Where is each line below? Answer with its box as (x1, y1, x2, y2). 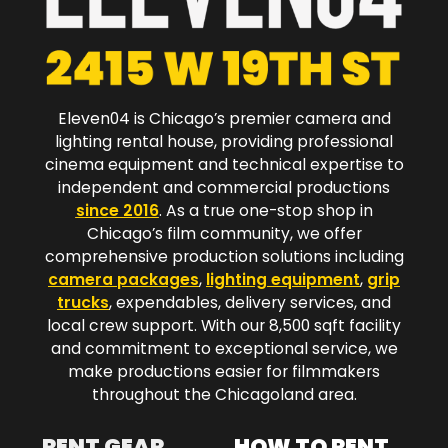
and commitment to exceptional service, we (50, 338, 398, 360)
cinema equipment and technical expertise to (44, 154, 404, 176)
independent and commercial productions (58, 177, 390, 199)
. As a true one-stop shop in (158, 200, 373, 222)
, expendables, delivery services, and (109, 292, 391, 314)
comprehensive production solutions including (44, 246, 404, 268)
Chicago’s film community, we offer (86, 223, 362, 245)
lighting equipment (206, 269, 360, 291)
